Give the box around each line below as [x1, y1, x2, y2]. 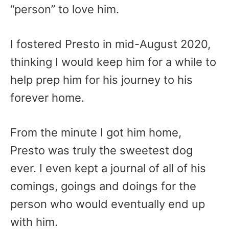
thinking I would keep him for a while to [10, 55, 216, 68]
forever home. [10, 91, 84, 104]
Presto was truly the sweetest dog [10, 144, 193, 157]
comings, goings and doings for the [10, 179, 196, 193]
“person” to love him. [10, 3, 119, 16]
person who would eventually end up [10, 197, 205, 211]
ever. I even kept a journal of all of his [10, 162, 206, 175]
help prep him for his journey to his [10, 73, 193, 86]
